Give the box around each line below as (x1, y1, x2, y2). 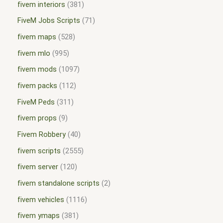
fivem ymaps (17, 211, 60, 221)
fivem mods (17, 65, 57, 74)
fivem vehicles (17, 195, 64, 204)
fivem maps (17, 32, 56, 42)
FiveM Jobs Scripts (17, 16, 80, 25)
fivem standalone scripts (17, 178, 100, 188)
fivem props (17, 113, 57, 123)
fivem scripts (17, 146, 61, 155)
